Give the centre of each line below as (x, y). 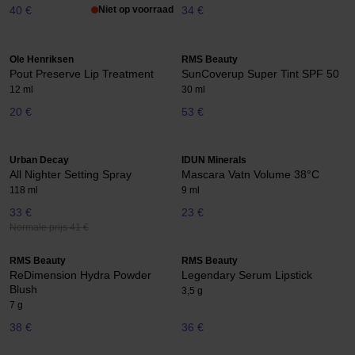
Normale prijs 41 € (49, 228)
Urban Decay (39, 160)
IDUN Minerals (214, 160)
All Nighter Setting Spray (71, 174)
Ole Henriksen (42, 59)
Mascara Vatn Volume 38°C (250, 174)
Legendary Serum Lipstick (247, 275)
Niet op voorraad (136, 10)
